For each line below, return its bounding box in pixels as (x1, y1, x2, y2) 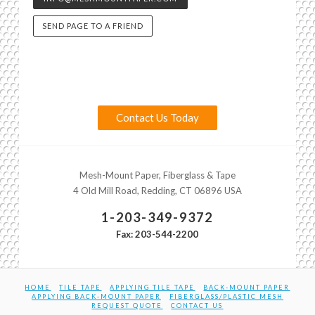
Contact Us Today (115, 111, 199, 124)
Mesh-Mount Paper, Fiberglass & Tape (79, 169, 236, 181)
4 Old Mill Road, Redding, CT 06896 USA (72, 185, 242, 197)
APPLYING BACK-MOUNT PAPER (31, 292, 161, 300)
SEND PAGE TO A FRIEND (41, 20, 143, 30)
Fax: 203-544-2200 (116, 228, 199, 240)
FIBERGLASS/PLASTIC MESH (169, 292, 283, 300)
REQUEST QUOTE (91, 301, 163, 309)
